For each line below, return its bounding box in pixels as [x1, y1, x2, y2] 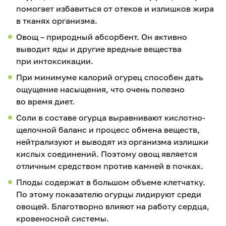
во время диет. [16, 96, 75, 107]
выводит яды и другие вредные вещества [16, 44, 182, 54]
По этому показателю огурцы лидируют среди [16, 189, 201, 200]
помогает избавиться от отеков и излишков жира [16, 4, 214, 14]
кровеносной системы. [16, 213, 109, 224]
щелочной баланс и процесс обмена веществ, [16, 125, 200, 135]
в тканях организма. [16, 16, 97, 26]
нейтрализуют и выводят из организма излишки [16, 137, 208, 147]
